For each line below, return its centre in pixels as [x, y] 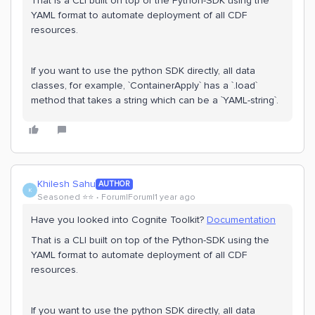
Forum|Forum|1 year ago [148, 197]
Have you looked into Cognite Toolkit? [119, 220]
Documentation [241, 220]
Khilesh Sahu [66, 184]
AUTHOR [114, 184]
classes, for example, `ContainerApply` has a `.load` [144, 85]
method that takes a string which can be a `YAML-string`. [155, 100]
